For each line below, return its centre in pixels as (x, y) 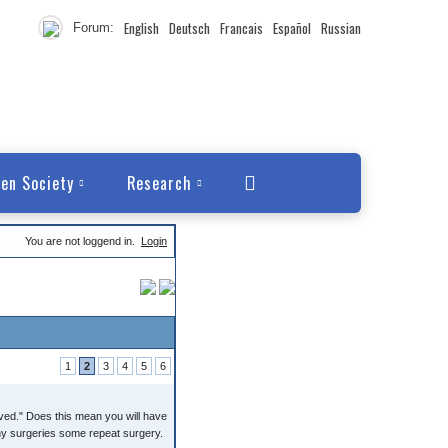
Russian (341, 28)
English (141, 28)
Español (292, 28)
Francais (241, 28)
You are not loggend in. (81, 241)
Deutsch (189, 28)
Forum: (93, 27)
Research (159, 183)
